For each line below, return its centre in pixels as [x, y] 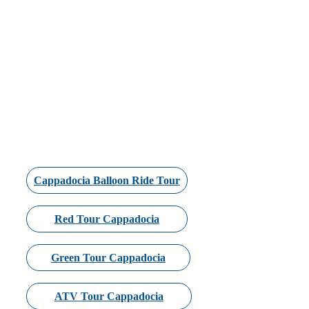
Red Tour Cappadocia [107, 219]
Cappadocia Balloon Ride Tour [107, 181]
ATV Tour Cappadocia [109, 297]
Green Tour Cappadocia [108, 258]
